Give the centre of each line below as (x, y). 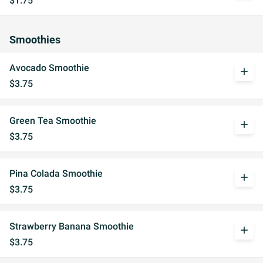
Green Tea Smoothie (53, 121)
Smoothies (35, 40)
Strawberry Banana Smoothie (72, 226)
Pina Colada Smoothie (56, 173)
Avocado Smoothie (49, 68)
